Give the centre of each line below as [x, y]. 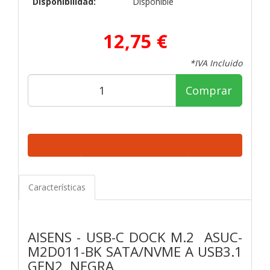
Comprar [209, 90]
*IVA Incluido [216, 63]
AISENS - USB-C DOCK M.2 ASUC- [135, 237]
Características [57, 187]
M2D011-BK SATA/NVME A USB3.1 [135, 251]
